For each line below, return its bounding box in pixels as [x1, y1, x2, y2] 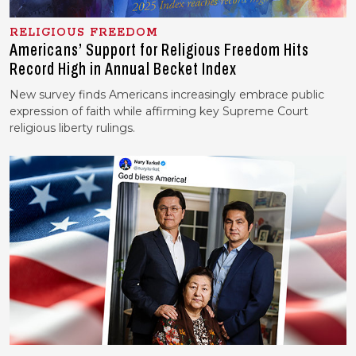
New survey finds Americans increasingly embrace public [10, 87, 324, 103]
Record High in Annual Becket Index [10, 60, 237, 79]
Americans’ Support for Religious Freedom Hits [10, 41, 309, 60]
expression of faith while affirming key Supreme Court [10, 104, 308, 119]
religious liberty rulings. [10, 121, 135, 136]
